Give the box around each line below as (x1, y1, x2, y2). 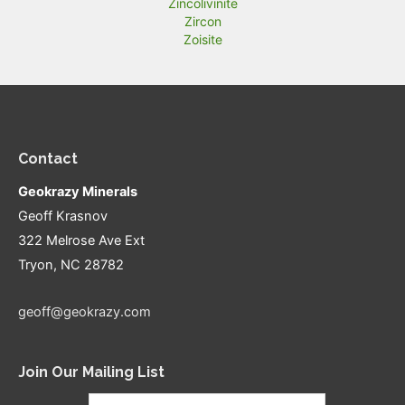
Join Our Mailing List (18, 363, 165, 381)
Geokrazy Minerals (18, 183, 137, 200)
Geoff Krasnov (18, 207, 108, 224)
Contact (18, 149, 78, 167)
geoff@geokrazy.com (18, 304, 151, 321)
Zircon (184, 13, 221, 29)
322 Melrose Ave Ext (18, 231, 145, 249)
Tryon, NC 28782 (18, 256, 124, 273)
